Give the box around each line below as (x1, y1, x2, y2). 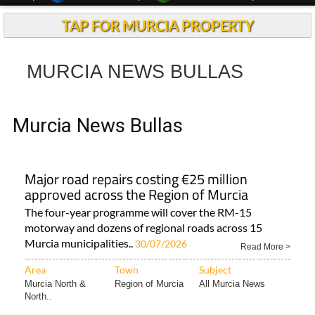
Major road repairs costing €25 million (25, 168, 247, 190)
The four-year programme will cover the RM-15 (25, 205, 252, 219)
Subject (199, 264, 231, 276)
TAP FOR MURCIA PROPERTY (61, 17, 254, 34)
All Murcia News (199, 278, 265, 289)
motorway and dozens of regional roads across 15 (25, 221, 262, 234)
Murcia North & (25, 278, 86, 289)
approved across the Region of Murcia (25, 184, 248, 205)
